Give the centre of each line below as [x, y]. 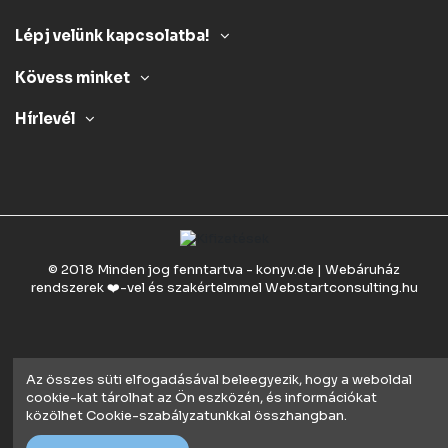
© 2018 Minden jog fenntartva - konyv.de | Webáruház [224, 270]
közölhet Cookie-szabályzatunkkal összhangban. [186, 415]
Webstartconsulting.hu [341, 288]
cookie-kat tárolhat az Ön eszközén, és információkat [201, 397]
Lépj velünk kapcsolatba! [112, 35]
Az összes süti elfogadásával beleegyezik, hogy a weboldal [219, 379]
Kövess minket [72, 77]
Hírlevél [45, 119]
